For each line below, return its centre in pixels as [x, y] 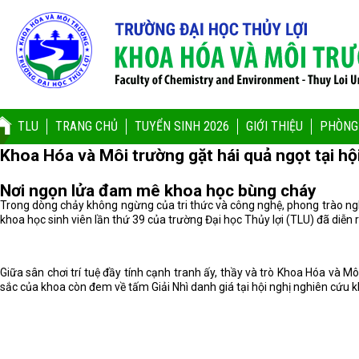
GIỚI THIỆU [274, 126]
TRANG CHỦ [87, 126]
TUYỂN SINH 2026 [182, 126]
